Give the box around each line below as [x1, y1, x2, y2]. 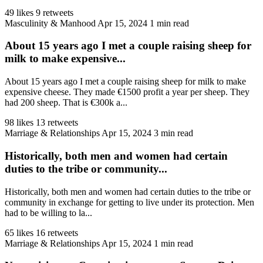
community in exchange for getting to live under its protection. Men [5, 197, 254, 207]
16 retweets [36, 227, 78, 238]
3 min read [154, 128, 193, 139]
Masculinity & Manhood [5, 18, 96, 28]
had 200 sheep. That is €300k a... [5, 97, 127, 108]
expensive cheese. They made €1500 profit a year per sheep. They [5, 87, 249, 97]
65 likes [5, 227, 33, 238]
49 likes [5, 7, 33, 18]
